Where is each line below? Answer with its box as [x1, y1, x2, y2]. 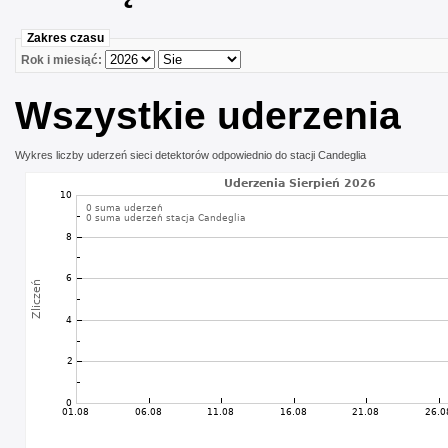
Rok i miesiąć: [21, 53, 105, 68]
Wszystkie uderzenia [15, 94, 401, 138]
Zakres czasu [27, 31, 104, 46]
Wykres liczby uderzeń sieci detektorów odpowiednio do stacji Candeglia [15, 149, 366, 162]
